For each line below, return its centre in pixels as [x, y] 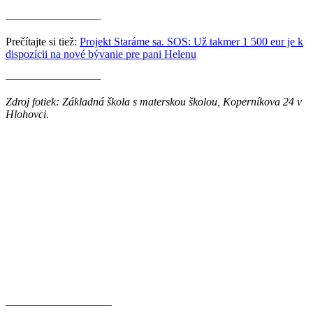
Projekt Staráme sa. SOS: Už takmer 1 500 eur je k [191, 41]
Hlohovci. [27, 114]
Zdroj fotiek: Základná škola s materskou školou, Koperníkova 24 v [154, 101]
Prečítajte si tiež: [43, 41]
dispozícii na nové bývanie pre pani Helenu [101, 54]
